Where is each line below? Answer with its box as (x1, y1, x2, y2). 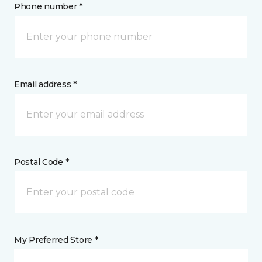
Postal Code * (14, 157, 69, 167)
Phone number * (14, 1, 83, 12)
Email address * (14, 79, 77, 89)
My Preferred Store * (14, 235, 98, 245)
